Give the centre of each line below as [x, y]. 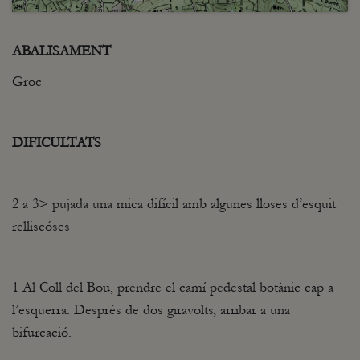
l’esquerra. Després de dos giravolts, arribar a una [151, 309]
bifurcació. [42, 332]
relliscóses [41, 226]
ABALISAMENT [61, 51]
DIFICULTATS [57, 142]
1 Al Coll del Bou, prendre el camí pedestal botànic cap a [173, 287]
